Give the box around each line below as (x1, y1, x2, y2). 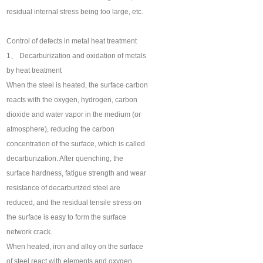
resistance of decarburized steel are (6, 184, 121, 193)
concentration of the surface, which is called (6, 140, 146, 149)
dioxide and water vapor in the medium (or (6, 110, 141, 119)
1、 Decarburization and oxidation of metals (6, 52, 147, 60)
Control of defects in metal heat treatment (6, 37, 137, 46)
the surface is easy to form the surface (6, 213, 127, 222)
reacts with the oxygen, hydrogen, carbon (6, 96, 138, 104)
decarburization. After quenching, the (6, 154, 124, 163)
